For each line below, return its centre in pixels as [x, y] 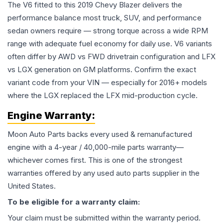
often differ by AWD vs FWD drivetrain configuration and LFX [111, 56]
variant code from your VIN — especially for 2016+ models [107, 82]
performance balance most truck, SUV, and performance [105, 18]
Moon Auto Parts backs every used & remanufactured [100, 134]
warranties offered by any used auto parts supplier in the [104, 173]
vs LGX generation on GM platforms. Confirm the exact [102, 69]
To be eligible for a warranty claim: [74, 202]
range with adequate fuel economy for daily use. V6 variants [110, 44]
